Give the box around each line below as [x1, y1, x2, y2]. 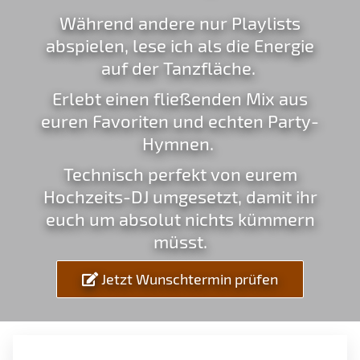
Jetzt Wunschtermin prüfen [98, 269, 278, 288]
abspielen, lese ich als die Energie [46, 34, 314, 55]
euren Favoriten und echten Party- [41, 109, 319, 131]
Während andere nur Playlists [59, 11, 301, 33]
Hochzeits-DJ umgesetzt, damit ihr [43, 185, 317, 207]
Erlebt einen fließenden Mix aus [52, 87, 308, 108]
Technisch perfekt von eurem [63, 162, 297, 184]
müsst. [153, 230, 207, 252]
